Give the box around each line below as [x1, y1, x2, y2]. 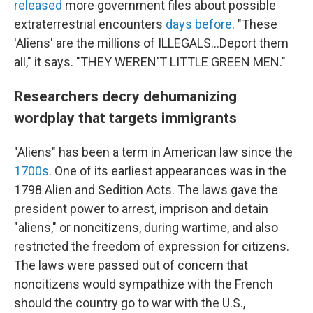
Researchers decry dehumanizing [14, 87, 237, 105]
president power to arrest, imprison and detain [14, 201, 268, 217]
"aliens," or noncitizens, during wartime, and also [14, 220, 278, 235]
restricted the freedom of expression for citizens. [14, 239, 289, 254]
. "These [232, 17, 277, 32]
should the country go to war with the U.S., [14, 296, 245, 311]
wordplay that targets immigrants [14, 109, 237, 127]
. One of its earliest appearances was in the [49, 163, 286, 179]
